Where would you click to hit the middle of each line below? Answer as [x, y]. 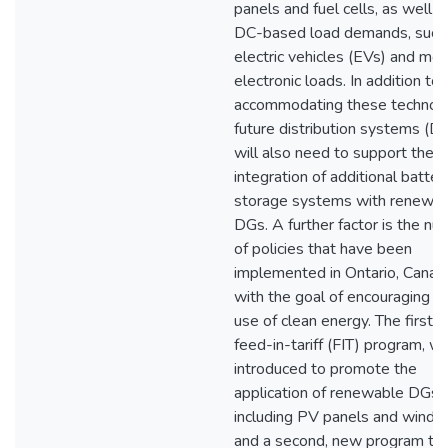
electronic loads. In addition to [337, 81]
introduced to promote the [325, 369]
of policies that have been [323, 249]
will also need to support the [334, 153]
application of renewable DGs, [338, 393]
